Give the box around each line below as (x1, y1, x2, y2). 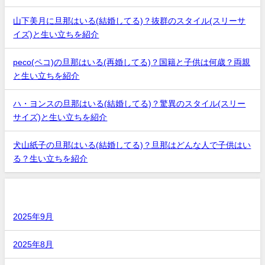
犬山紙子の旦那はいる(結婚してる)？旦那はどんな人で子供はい (13, 140, 251, 149)
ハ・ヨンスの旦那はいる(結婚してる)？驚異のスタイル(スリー (13, 99, 246, 108)
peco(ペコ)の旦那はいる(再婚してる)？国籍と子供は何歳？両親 (13, 57, 251, 66)
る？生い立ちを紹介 (13, 154, 88, 163)
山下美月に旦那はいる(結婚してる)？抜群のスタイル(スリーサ (13, 16, 246, 25)
